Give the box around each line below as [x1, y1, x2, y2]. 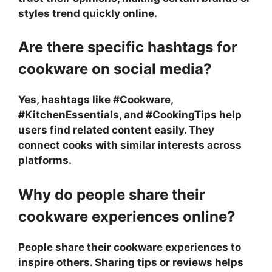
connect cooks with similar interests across [18, 139, 242, 151]
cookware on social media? [18, 60, 212, 78]
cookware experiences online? [18, 207, 236, 225]
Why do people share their [18, 185, 205, 203]
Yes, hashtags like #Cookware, [18, 93, 173, 106]
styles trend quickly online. [18, 7, 157, 19]
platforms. [18, 154, 72, 166]
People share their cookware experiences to [18, 240, 241, 253]
